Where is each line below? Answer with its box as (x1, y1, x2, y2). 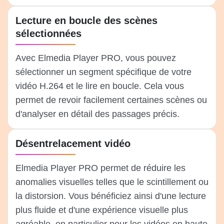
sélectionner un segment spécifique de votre (15, 67, 191, 77)
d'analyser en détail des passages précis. (15, 109, 179, 119)
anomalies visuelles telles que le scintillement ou (15, 177, 208, 187)
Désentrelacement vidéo (15, 138, 130, 149)
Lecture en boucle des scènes (15, 15, 157, 26)
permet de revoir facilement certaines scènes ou (15, 95, 207, 105)
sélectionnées (15, 28, 81, 39)
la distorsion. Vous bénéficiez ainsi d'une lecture (15, 191, 206, 201)
